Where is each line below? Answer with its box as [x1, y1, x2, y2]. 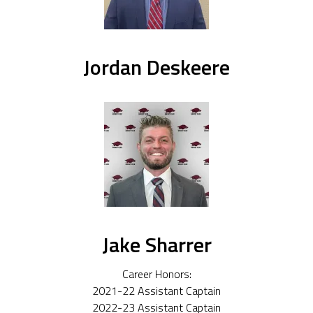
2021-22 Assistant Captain [92, 282, 221, 299]
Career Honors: [122, 265, 191, 282]
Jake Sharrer [101, 228, 212, 261]
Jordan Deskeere [83, 51, 230, 84]
